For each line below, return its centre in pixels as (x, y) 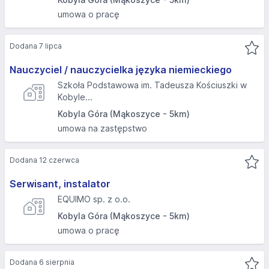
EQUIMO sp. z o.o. (94, 199)
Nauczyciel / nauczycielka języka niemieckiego (121, 70)
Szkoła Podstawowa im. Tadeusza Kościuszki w (152, 85)
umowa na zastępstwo (102, 128)
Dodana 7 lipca (36, 46)
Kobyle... (75, 97)
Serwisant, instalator (60, 184)
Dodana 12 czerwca (44, 160)
